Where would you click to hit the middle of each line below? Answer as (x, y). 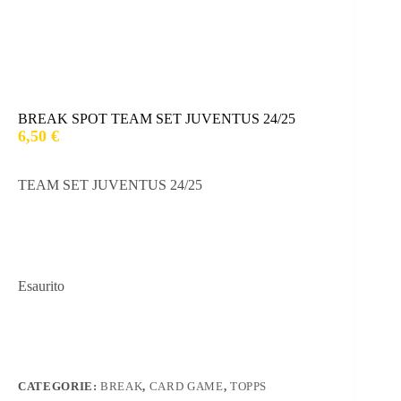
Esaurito (41, 286)
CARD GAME (186, 386)
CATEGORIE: (60, 386)
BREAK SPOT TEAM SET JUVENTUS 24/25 (157, 118)
